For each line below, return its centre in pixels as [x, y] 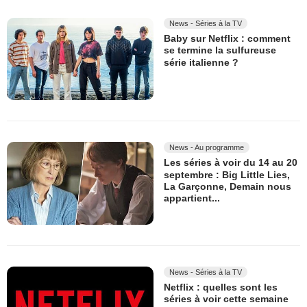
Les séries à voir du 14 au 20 [231, 163]
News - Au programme [207, 148]
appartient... [192, 198]
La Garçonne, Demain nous [228, 187]
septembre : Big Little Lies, [227, 175]
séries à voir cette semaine [226, 299]
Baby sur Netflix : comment [227, 39]
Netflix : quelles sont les [221, 287]
